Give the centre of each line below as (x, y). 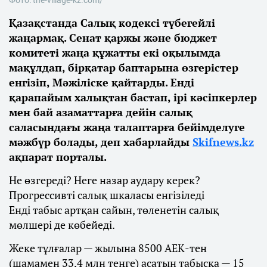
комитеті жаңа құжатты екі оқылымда (115, 52)
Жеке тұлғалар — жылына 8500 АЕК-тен (108, 248)
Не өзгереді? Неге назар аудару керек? (105, 180)
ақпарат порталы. (59, 156)
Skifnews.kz (223, 142)
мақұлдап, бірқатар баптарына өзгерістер (124, 67)
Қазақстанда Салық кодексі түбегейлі (112, 22)
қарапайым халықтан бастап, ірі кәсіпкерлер (133, 97)
